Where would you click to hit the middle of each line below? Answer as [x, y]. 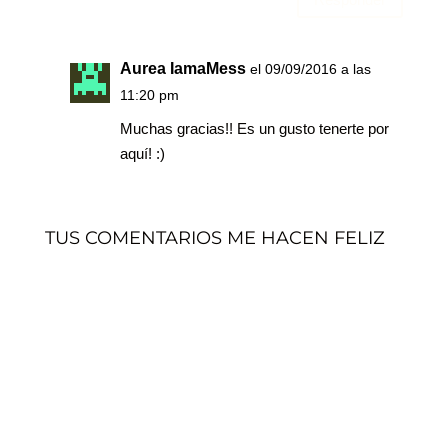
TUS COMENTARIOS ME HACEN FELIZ [214, 238]
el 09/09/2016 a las [310, 69]
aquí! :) [142, 154]
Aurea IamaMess [182, 69]
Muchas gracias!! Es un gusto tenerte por [254, 129]
